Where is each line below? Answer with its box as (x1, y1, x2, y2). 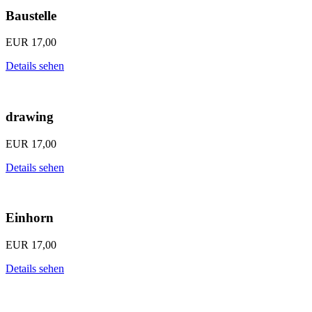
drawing (6, 109, 54, 124)
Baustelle (6, 8, 56, 23)
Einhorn (6, 210, 54, 226)
